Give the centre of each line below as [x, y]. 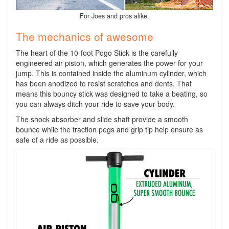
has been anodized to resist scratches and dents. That [104, 83]
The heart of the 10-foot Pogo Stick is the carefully [97, 52]
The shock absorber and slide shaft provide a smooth [102, 119]
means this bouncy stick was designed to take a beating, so [112, 93]
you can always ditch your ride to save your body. [95, 104]
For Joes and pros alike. [114, 16]
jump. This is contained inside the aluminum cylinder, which [111, 73]
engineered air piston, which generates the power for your [109, 63]
